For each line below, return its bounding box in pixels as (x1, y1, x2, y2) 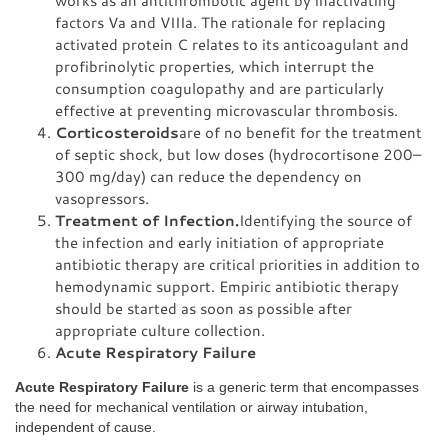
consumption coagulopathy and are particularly (55, 78, 384, 98)
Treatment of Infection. (55, 210, 239, 230)
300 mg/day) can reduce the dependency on (55, 166, 362, 186)
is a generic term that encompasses (189, 380, 419, 395)
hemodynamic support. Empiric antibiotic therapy (55, 276, 399, 296)
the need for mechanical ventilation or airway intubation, (15, 400, 368, 415)
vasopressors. (55, 188, 149, 208)
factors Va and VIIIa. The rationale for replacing (55, 12, 386, 32)
